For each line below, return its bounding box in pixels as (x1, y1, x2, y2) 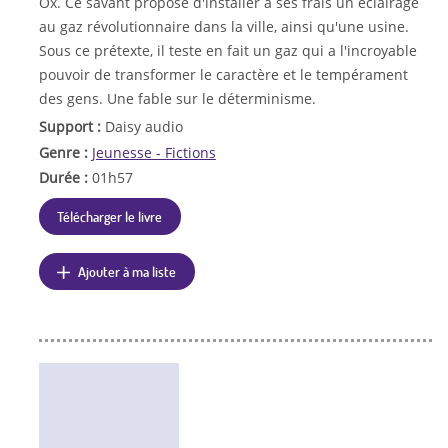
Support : (38, 116, 105, 136)
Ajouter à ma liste (78, 262, 177, 281)
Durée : (38, 168, 92, 188)
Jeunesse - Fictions (91, 142, 216, 162)
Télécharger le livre (57, 207, 163, 226)
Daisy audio (104, 116, 183, 136)
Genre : (38, 142, 92, 162)
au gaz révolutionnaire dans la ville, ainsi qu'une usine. (38, 16, 409, 36)
